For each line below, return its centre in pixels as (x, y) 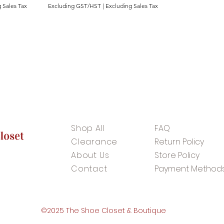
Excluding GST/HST (75, 6)
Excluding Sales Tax (132, 6)
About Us (90, 155)
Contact (89, 169)
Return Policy (179, 142)
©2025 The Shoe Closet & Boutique (103, 211)
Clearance (94, 142)
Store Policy (177, 155)
